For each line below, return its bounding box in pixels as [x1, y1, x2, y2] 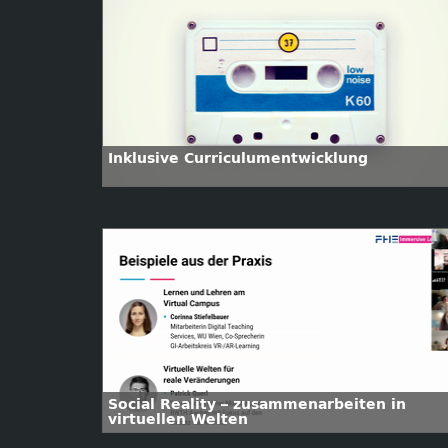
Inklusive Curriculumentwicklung [108, 150, 368, 167]
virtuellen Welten [108, 411, 248, 428]
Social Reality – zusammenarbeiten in [108, 396, 406, 413]
